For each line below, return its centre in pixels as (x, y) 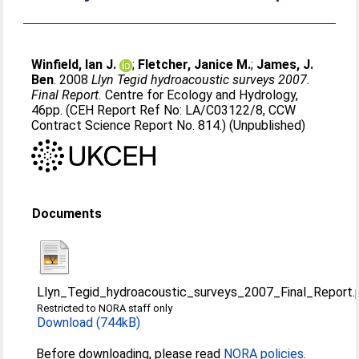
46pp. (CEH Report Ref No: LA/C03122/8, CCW (164, 110)
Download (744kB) (89, 322)
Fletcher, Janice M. (195, 65)
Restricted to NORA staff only (105, 308)
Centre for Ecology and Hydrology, (200, 95)
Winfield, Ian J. (74, 65)
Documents (67, 213)
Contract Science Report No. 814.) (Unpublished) (169, 125)
